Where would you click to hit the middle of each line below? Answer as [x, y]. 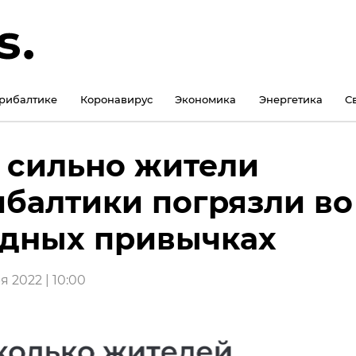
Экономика [205, 100]
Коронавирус [116, 100]
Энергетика [290, 100]
